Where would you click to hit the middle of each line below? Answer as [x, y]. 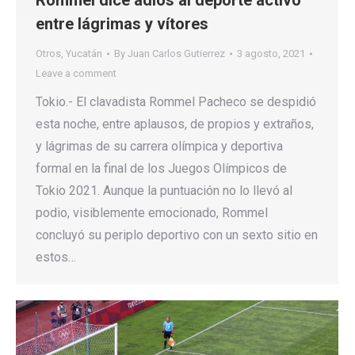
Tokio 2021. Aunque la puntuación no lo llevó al [164, 191]
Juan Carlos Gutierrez [176, 54]
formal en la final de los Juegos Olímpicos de [161, 169]
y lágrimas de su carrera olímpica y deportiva [159, 147]
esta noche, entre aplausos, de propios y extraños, [175, 124]
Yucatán [84, 54]
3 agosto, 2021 [271, 54]
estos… [56, 258]
